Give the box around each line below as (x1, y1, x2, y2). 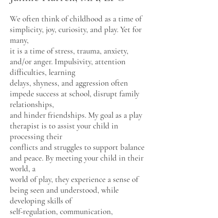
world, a (10, 163, 36, 174)
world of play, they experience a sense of (10, 174, 138, 184)
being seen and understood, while (10, 185, 119, 195)
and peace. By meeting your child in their (10, 153, 144, 163)
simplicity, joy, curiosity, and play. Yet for (10, 24, 142, 35)
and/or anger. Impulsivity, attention (10, 56, 126, 67)
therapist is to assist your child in (10, 121, 118, 131)
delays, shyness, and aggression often (10, 78, 128, 88)
